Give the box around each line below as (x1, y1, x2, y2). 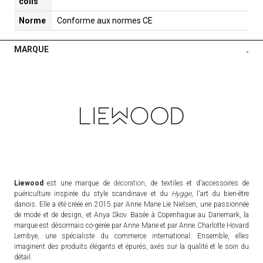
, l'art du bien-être (191, 190, 249, 198)
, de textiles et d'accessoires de (145, 179, 249, 188)
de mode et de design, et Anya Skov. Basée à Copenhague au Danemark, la (14, 211, 249, 220)
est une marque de (43, 179, 113, 188)
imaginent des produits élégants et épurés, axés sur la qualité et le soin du (14, 242, 249, 251)
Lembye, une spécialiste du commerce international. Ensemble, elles (14, 232, 249, 241)
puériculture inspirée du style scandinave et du (14, 190, 171, 198)
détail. (14, 253, 32, 262)
